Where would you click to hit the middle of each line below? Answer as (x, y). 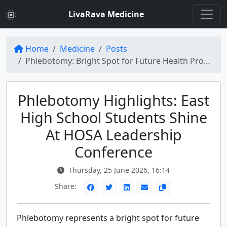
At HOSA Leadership (113, 135)
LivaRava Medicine (106, 14)
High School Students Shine (113, 117)
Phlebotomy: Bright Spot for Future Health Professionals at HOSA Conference (115, 61)
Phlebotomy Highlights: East (113, 100)
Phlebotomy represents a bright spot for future (108, 218)
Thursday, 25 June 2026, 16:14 (118, 170)
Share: (66, 186)
